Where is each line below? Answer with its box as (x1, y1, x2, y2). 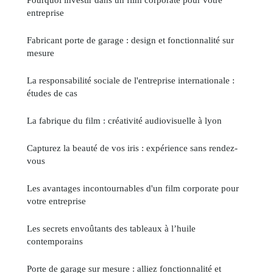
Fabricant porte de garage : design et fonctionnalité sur (27, 35, 234, 46)
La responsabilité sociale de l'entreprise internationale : (27, 75, 235, 86)
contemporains (27, 236, 83, 247)
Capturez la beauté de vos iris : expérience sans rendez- (27, 143, 238, 154)
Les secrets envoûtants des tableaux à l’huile (27, 223, 196, 234)
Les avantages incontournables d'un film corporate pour (27, 183, 239, 194)
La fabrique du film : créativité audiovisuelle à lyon (27, 115, 222, 126)
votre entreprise (27, 196, 86, 207)
